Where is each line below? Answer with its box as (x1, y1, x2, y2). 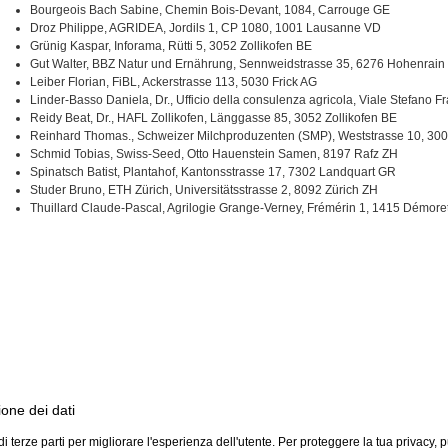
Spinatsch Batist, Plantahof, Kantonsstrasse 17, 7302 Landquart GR (29, 165, 396, 179)
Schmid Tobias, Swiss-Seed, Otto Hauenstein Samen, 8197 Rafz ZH (29, 147, 398, 161)
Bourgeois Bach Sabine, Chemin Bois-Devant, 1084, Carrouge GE (29, 3, 390, 17)
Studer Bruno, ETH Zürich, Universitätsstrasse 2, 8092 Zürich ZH (29, 183, 378, 197)
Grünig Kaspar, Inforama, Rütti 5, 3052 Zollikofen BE (29, 39, 312, 53)
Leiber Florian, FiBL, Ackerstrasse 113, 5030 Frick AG (29, 75, 317, 89)
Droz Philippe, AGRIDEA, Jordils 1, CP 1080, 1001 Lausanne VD (29, 21, 381, 35)
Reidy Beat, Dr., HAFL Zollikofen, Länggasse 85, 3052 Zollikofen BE (29, 111, 397, 125)
